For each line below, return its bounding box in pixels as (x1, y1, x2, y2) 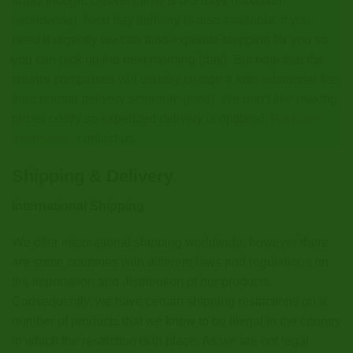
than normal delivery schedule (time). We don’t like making (12, 92, 337, 106)
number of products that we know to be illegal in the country (12, 314, 341, 329)
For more (270, 112, 321, 126)
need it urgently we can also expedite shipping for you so (12, 33, 328, 47)
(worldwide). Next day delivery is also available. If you (12, 13, 310, 28)
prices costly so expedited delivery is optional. (12, 112, 270, 126)
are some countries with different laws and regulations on (12, 255, 329, 269)
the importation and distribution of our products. (12, 275, 273, 289)
